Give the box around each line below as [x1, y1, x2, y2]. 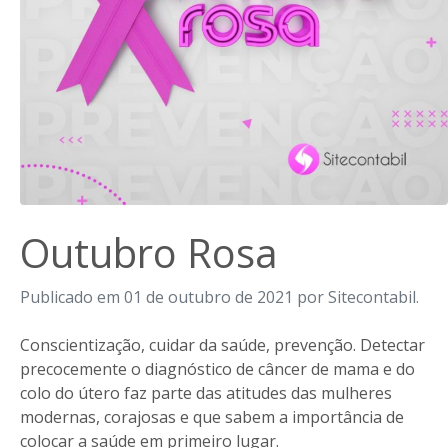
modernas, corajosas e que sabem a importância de [20, 406, 404, 428]
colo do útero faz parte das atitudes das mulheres [20, 382, 392, 404]
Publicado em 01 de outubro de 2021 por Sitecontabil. [20, 286, 419, 308]
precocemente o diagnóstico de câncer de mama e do [20, 358, 415, 380]
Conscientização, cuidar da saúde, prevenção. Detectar [20, 334, 425, 356]
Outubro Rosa [20, 225, 278, 280]
